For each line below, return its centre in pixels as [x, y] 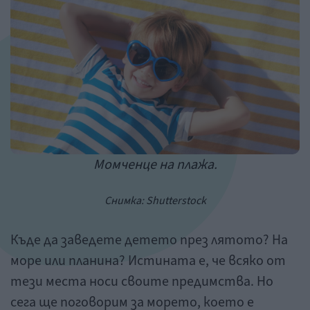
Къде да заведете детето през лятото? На [149, 240]
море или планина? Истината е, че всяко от [148, 261]
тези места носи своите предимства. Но [142, 281]
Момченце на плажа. [155, 164]
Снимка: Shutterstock [155, 200]
